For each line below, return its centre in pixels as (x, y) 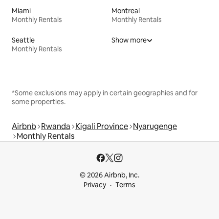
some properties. (39, 101)
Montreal (126, 11)
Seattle (23, 40)
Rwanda (56, 126)
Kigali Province (102, 126)
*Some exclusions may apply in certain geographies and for (105, 93)
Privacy (95, 185)
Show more (129, 40)
